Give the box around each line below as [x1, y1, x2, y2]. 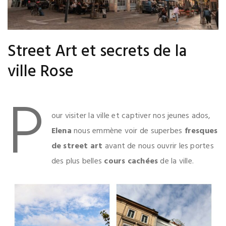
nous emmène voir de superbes [74, 125, 185, 138]
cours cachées [104, 155, 158, 168]
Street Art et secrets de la [8, 39, 187, 65]
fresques [184, 125, 218, 138]
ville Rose [8, 59, 74, 85]
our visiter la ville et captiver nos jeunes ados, [51, 109, 211, 123]
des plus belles [51, 155, 104, 168]
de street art [51, 140, 103, 153]
